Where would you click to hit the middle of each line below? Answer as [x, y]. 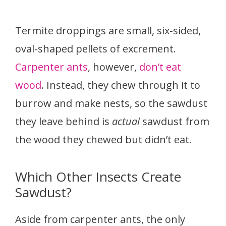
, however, [114, 67]
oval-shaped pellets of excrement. [96, 48]
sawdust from [175, 121]
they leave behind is [64, 121]
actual [126, 121]
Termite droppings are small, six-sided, [108, 30]
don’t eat [160, 67]
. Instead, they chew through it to [121, 85]
